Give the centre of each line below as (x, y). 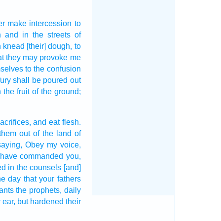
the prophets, (39, 190)
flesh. (71, 122)
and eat (46, 122)
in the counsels (35, 167)
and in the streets (38, 35)
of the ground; (56, 92)
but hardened (40, 202)
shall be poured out (47, 80)
